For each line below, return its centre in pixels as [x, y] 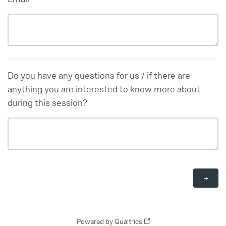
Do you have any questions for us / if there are [99, 75]
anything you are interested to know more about [104, 89]
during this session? [47, 102]
